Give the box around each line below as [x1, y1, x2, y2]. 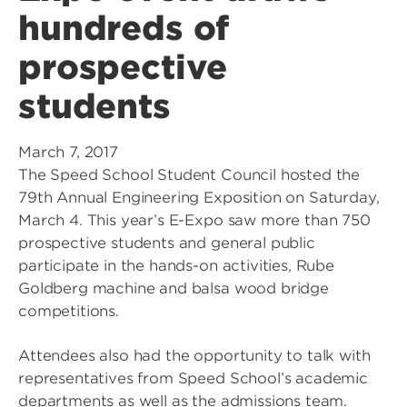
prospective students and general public [18, 234, 315, 252]
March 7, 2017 [18, 144, 118, 161]
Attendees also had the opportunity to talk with [18, 347, 371, 364]
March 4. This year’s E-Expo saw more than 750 [18, 212, 371, 229]
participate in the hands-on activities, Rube [18, 257, 334, 274]
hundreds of [18, 8, 230, 48]
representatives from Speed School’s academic [18, 370, 368, 387]
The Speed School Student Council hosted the [18, 166, 361, 184]
